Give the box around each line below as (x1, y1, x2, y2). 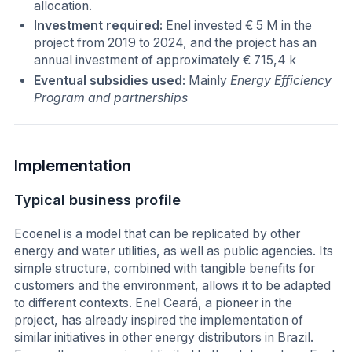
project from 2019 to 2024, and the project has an (34, 35, 317, 51)
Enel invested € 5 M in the (166, 18, 313, 34)
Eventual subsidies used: (34, 72, 189, 88)
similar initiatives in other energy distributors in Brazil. (14, 330, 313, 346)
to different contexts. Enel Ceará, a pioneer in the (14, 295, 292, 311)
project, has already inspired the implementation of (14, 313, 303, 328)
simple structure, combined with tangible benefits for (14, 261, 315, 277)
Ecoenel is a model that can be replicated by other (14, 226, 300, 242)
